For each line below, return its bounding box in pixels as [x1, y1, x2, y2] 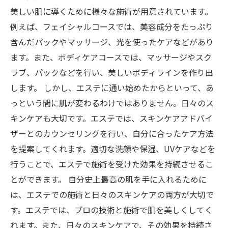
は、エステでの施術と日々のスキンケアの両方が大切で [10, 188, 214, 201]
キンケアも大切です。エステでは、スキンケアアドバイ [10, 112, 213, 124]
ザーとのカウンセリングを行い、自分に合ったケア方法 [10, 127, 214, 139]
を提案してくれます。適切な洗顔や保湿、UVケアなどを [10, 142, 215, 155]
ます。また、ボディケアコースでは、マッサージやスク [10, 51, 212, 63]
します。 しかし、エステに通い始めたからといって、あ [10, 81, 214, 94]
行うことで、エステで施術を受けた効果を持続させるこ [10, 158, 213, 170]
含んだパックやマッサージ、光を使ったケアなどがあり [10, 36, 214, 48]
